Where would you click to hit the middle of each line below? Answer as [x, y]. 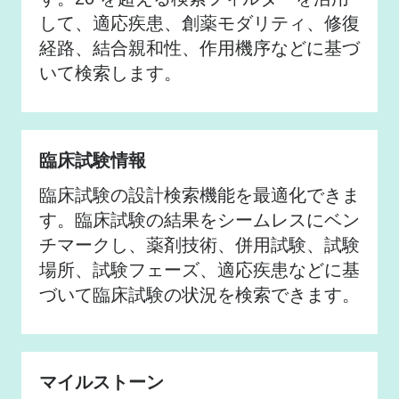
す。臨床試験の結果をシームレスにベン [199, 220]
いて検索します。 [110, 73]
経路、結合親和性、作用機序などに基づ [199, 48]
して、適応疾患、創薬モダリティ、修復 [199, 23]
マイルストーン [102, 383]
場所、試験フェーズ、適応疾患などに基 [199, 269]
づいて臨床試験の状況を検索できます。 [199, 294]
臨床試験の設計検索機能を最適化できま [199, 195]
